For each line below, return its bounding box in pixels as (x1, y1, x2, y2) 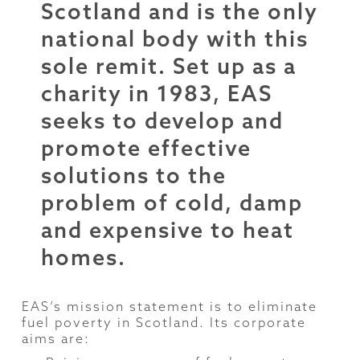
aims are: (21, 329, 90, 346)
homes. (40, 243, 126, 271)
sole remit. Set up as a (40, 51, 297, 80)
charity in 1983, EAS (40, 79, 272, 107)
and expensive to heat (40, 215, 294, 243)
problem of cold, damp (40, 188, 303, 216)
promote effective (40, 133, 252, 162)
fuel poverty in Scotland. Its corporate (21, 313, 306, 330)
